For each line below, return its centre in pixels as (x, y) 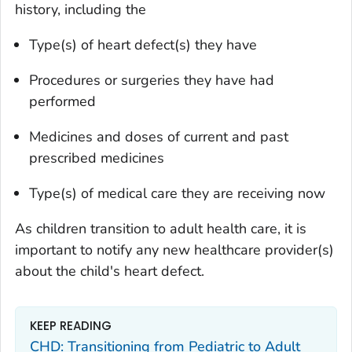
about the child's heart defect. (110, 271)
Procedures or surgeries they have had (152, 80)
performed (62, 101)
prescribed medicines (97, 158)
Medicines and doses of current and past (159, 136)
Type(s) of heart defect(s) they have (143, 44)
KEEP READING (71, 325)
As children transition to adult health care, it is (161, 228)
